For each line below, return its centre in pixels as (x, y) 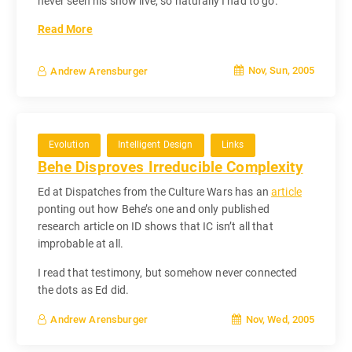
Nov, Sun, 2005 (280, 71)
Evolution (69, 145)
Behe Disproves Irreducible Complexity (170, 167)
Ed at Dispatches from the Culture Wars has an (154, 192)
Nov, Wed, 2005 (279, 320)
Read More (65, 29)
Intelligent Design (156, 145)
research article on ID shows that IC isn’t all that (155, 227)
